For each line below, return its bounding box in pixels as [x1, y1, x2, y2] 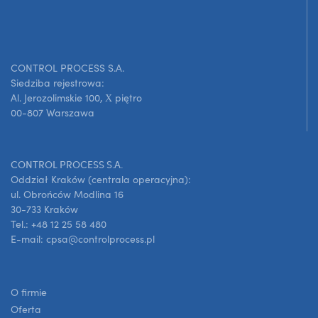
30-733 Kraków [11, 202, 78, 216]
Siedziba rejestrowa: [11, 76, 104, 90]
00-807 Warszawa [11, 106, 94, 120]
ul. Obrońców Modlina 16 [11, 187, 124, 202]
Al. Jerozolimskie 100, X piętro [11, 91, 142, 105]
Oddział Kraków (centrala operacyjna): [11, 172, 191, 187]
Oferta [11, 302, 41, 317]
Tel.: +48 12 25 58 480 [11, 217, 106, 231]
